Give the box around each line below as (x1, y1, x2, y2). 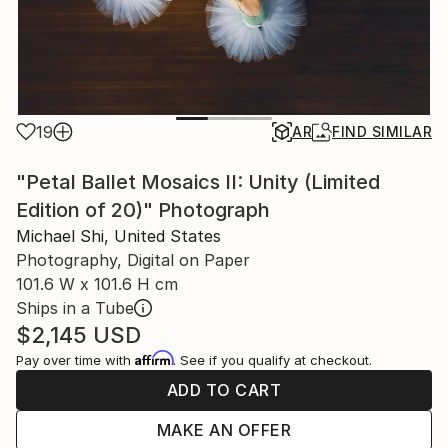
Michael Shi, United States (16, 226, 221, 246)
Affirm (135, 350, 173, 366)
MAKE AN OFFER (156, 420, 292, 440)
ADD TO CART (166, 380, 282, 400)
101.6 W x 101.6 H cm (16, 274, 178, 294)
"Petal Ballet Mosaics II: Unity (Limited (16, 170, 380, 194)
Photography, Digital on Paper (16, 250, 250, 270)
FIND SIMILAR (332, 123, 432, 140)
